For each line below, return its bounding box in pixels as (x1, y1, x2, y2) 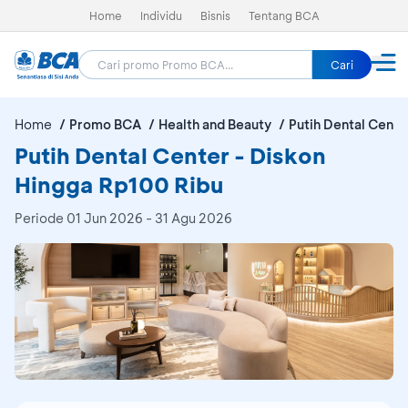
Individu (139, 8, 182, 23)
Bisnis (199, 8, 230, 23)
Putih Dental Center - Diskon (15, 141, 326, 169)
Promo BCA (69, 116, 141, 133)
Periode (15, 209, 66, 227)
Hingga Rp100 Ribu (15, 170, 223, 199)
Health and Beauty (158, 116, 271, 133)
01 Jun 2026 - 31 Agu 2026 (66, 209, 232, 227)
